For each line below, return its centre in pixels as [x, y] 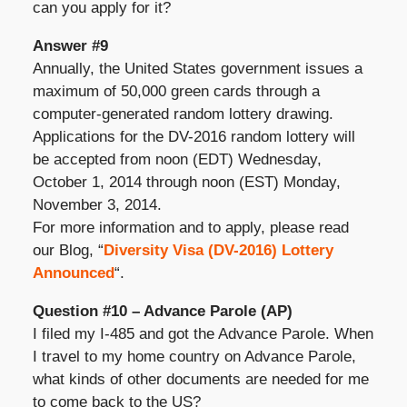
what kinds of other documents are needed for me [200, 379]
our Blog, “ [68, 250]
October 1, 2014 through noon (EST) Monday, [186, 182]
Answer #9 [70, 45]
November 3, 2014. [97, 204]
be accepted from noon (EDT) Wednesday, [177, 159]
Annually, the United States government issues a [197, 68]
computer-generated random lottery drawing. [183, 114]
